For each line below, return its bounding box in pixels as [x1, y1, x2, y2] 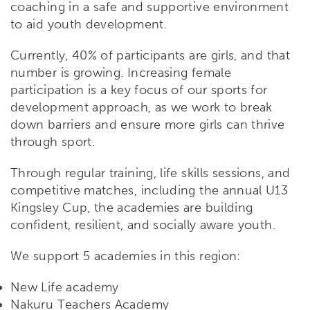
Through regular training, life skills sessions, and [10, 165, 291, 181]
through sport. [10, 134, 95, 149]
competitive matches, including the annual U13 [10, 182, 289, 198]
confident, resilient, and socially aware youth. [10, 217, 275, 232]
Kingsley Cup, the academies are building [10, 199, 253, 215]
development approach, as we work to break [10, 99, 273, 115]
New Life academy [10, 279, 119, 295]
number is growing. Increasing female [10, 64, 231, 80]
